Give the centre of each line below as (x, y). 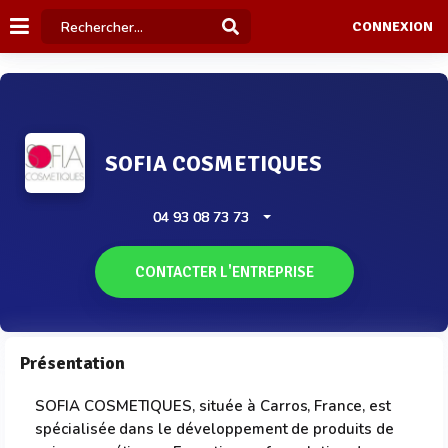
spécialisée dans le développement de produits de (214, 429)
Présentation (72, 363)
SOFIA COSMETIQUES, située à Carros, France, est (213, 406)
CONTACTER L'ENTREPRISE (224, 272)
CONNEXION (392, 27)
